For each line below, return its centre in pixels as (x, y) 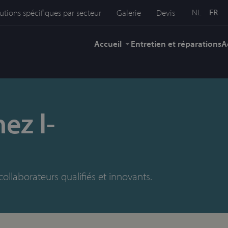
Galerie (129, 12)
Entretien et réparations (176, 44)
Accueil (108, 44)
